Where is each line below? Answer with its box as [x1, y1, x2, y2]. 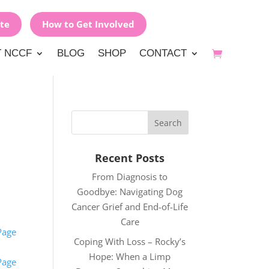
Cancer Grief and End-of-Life [71, 201, 189, 213]
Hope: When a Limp [89, 250, 171, 262]
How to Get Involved [42, 18, 135, 30]
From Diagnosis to [92, 171, 168, 183]
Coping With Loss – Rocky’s [74, 235, 186, 247]
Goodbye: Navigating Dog [77, 186, 183, 198]
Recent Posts [95, 151, 165, 165]
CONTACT [139, 47, 187, 59]
